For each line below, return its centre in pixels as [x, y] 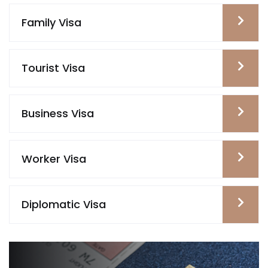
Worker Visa [54, 159]
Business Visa [58, 113]
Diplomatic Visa [64, 204]
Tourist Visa [53, 68]
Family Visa [51, 22]
